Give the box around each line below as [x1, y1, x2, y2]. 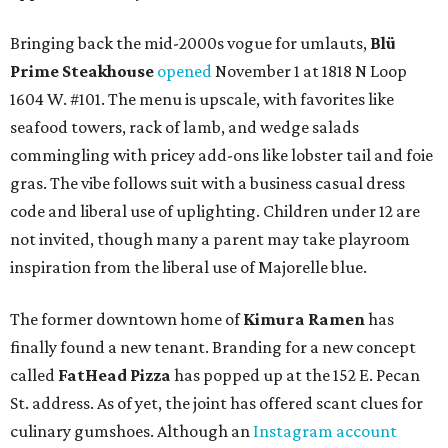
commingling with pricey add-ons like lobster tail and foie [10, 145, 433, 165]
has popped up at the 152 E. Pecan [171, 365, 420, 385]
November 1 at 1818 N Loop [212, 61, 407, 81]
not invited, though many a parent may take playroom [10, 229, 410, 249]
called [10, 365, 58, 385]
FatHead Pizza [58, 365, 171, 385]
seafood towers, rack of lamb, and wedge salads [10, 117, 359, 137]
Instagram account [253, 421, 397, 441]
